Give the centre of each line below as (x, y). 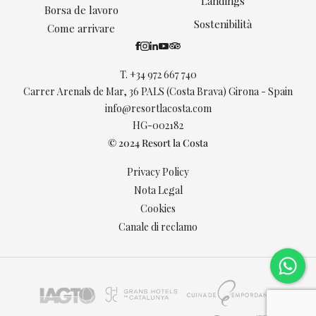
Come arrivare (81, 29)
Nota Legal (158, 190)
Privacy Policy (158, 172)
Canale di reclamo (158, 227)
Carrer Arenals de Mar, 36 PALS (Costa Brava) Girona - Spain (158, 92)
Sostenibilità (223, 24)
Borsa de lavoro (81, 10)
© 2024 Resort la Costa (158, 143)
